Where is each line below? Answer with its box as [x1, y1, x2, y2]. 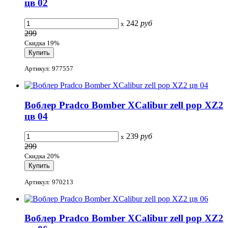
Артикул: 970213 [24, 178, 73, 186]
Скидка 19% [24, 39, 60, 47]
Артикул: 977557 [24, 64, 73, 72]
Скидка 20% [24, 152, 60, 160]
